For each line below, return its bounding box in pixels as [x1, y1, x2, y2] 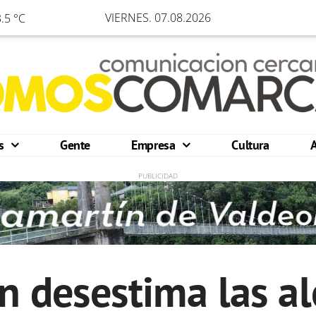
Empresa [131, 137, 179, 153]
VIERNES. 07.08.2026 [105, 10, 211, 25]
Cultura [231, 137, 269, 153]
